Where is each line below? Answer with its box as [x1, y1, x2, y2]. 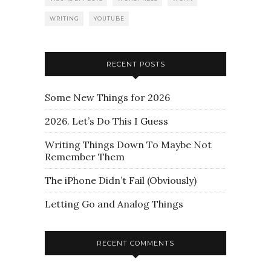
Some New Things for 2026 [45, 91, 170, 103]
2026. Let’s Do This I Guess [45, 114, 168, 127]
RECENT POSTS [106, 59, 165, 68]
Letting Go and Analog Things [45, 197, 183, 210]
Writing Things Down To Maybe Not [45, 138, 212, 151]
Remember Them [45, 150, 125, 163]
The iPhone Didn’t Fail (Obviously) [45, 174, 197, 186]
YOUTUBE [94, 15, 125, 22]
